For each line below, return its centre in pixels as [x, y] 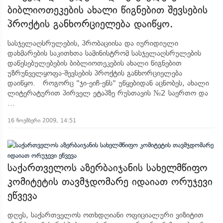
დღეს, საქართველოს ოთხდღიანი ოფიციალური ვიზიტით [106, 215]
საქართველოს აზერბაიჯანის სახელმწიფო [108, 168]
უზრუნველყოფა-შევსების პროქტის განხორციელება [95, 73]
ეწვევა [22, 196]
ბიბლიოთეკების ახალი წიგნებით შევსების [108, 10]
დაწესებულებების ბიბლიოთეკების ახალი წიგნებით [95, 63]
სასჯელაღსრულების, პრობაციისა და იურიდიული [93, 43]
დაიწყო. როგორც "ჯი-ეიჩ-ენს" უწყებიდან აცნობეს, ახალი [108, 83]
